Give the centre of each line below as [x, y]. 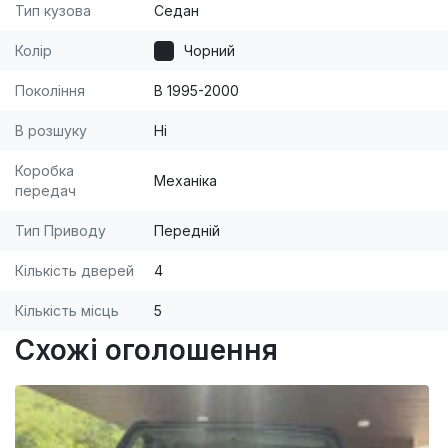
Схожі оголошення [146, 350]
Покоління [50, 91]
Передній [187, 231]
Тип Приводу [60, 231]
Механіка [185, 181]
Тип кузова [53, 11]
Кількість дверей [74, 271]
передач [45, 191]
